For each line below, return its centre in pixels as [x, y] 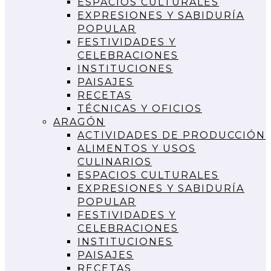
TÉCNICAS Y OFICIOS [140, 108]
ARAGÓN [79, 122]
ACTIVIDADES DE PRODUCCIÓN [171, 135]
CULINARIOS [115, 162]
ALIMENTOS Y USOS [137, 148]
